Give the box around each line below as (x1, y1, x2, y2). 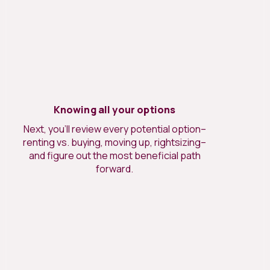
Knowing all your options (53, 103, 176, 116)
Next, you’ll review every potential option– (23, 122, 206, 136)
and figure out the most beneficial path (28, 149, 201, 162)
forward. (96, 162, 133, 175)
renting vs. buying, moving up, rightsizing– (23, 136, 206, 149)
